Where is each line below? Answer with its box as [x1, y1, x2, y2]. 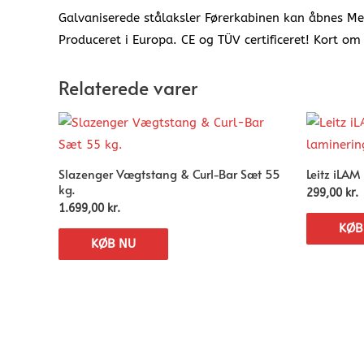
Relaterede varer [58, 75, 197, 100]
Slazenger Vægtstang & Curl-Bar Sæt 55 [58, 164, 280, 182]
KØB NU [91, 236, 136, 251]
